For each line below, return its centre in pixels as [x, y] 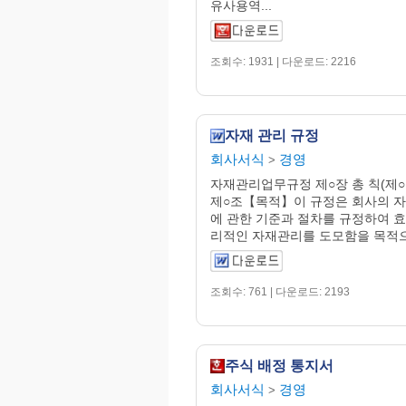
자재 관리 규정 [272, 135]
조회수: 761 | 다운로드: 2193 [280, 291]
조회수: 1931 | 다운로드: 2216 [283, 61]
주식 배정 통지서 [279, 365]
